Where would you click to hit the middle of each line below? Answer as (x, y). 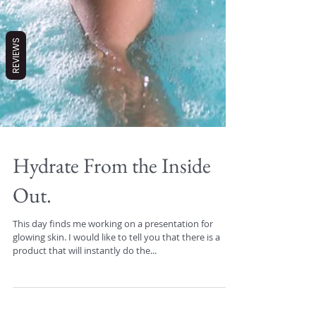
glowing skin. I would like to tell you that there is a (116, 272)
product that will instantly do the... (85, 286)
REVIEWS (16, 55)
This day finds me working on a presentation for (113, 259)
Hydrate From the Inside (112, 201)
